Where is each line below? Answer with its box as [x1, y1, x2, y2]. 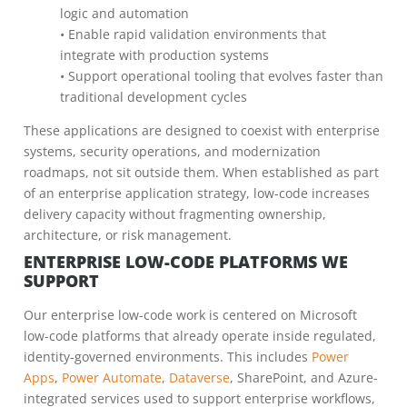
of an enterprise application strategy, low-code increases [24, 184, 370, 202]
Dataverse [169, 369, 230, 386]
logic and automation [60, 5, 189, 22]
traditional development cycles [60, 88, 247, 105]
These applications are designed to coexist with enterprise [24, 122, 380, 139]
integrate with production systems [60, 46, 269, 64]
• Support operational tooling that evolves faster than [60, 67, 383, 84]
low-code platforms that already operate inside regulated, [24, 327, 376, 344]
